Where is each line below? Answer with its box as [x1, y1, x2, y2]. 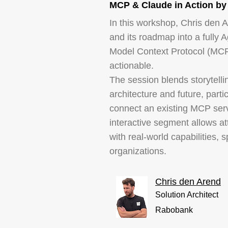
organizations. [109, 146, 166, 156]
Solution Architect [155, 190, 218, 199]
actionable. [109, 61, 154, 71]
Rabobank [155, 206, 193, 214]
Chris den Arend [155, 177, 221, 187]
